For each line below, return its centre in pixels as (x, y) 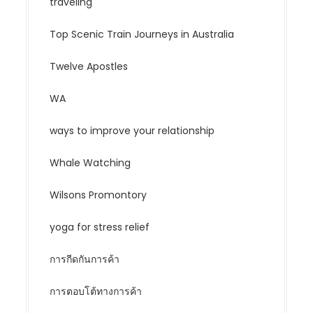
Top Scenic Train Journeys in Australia (142, 35)
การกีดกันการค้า (85, 260)
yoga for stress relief (100, 227)
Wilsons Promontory (99, 195)
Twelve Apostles (89, 67)
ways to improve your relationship (132, 131)
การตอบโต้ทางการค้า (96, 292)
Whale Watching (90, 163)
